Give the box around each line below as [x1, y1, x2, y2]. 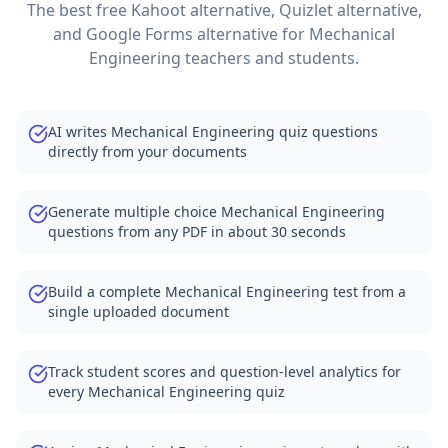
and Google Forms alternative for [53, 23, 309, 45]
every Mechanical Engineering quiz [48, 382, 285, 401]
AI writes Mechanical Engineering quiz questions [48, 122, 378, 141]
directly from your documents [48, 142, 247, 161]
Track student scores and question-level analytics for [48, 362, 401, 381]
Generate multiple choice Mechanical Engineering [48, 202, 385, 221]
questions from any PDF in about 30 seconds [48, 222, 346, 241]
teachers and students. [181, 47, 359, 69]
